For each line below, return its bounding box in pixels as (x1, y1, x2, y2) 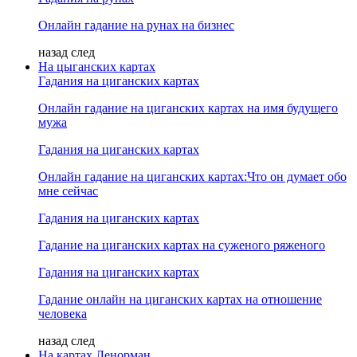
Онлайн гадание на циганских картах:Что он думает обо (38, 170, 347, 183)
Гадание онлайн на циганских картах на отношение (38, 292, 322, 306)
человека (38, 307, 87, 320)
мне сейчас (38, 184, 98, 198)
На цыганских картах (38, 60, 155, 73)
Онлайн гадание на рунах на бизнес (38, 18, 234, 32)
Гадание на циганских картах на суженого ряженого (38, 238, 325, 252)
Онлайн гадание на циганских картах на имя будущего (38, 101, 338, 115)
